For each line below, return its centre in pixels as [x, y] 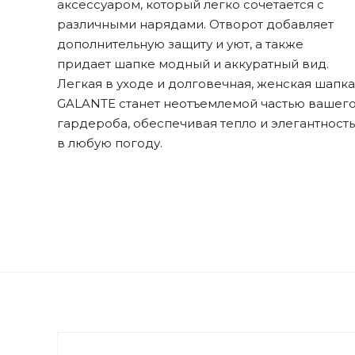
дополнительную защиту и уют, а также [180, 44]
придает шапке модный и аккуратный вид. [193, 64]
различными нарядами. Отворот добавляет [195, 24]
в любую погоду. [110, 143]
